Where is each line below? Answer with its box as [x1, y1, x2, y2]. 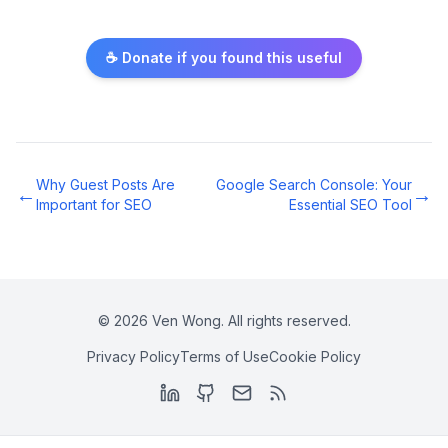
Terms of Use [180, 348, 269, 366]
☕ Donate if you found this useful [106, 49, 342, 67]
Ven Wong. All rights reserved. [147, 312, 351, 330]
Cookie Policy [269, 348, 361, 366]
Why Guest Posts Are [36, 176, 175, 194]
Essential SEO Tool [289, 196, 412, 214]
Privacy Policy [87, 348, 180, 366]
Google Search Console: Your [216, 176, 412, 194]
